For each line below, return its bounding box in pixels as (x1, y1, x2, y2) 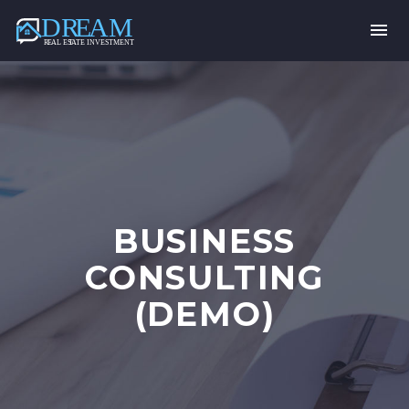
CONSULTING (85, 257, 324, 298)
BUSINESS (112, 221, 297, 261)
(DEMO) (133, 294, 276, 334)
